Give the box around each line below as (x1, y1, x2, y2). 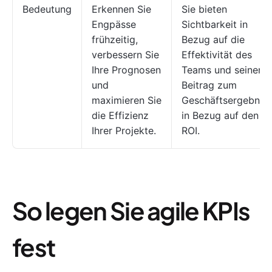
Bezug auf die (182, 33, 245, 46)
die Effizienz (92, 109, 149, 121)
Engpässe (92, 18, 136, 30)
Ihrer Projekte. (92, 124, 156, 137)
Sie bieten (182, 3, 227, 15)
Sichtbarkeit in (182, 18, 248, 30)
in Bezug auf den (182, 109, 259, 121)
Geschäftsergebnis (182, 94, 267, 106)
